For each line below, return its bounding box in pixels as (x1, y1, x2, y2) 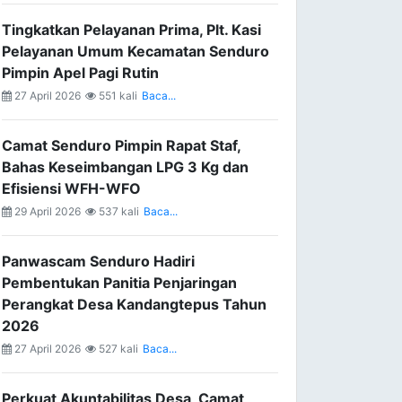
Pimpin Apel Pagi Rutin (2, 64, 159, 82)
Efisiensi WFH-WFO (2, 179, 141, 197)
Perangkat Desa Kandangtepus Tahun (2, 295, 267, 313)
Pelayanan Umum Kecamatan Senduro (2, 42, 269, 60)
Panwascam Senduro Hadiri (2, 252, 195, 270)
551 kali (96, 89, 137, 102)
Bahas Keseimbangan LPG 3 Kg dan (2, 158, 249, 176)
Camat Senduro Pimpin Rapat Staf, (2, 136, 240, 154)
